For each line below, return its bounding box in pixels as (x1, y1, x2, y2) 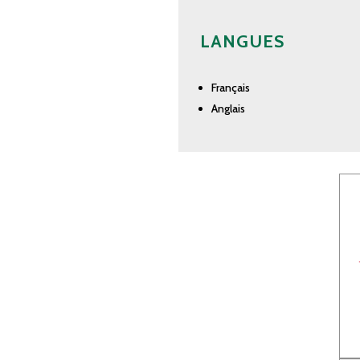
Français (211, 80, 250, 96)
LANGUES (199, 31, 284, 53)
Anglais (211, 101, 245, 117)
